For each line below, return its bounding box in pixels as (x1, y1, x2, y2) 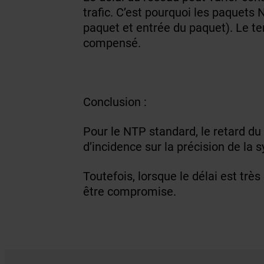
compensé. (82, 35, 141, 51)
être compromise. (82, 183, 176, 199)
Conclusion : (82, 94, 147, 110)
